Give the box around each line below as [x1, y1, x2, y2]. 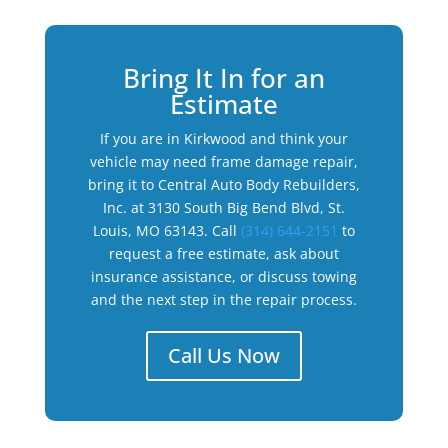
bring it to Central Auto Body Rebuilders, [87, 175, 360, 194]
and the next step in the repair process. [90, 290, 357, 309]
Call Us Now [167, 342, 280, 369]
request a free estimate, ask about [108, 244, 339, 263]
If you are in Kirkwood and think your [99, 129, 348, 148]
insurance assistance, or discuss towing [90, 267, 357, 286]
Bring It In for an [122, 60, 325, 96]
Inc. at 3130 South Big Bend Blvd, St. [102, 198, 345, 217]
